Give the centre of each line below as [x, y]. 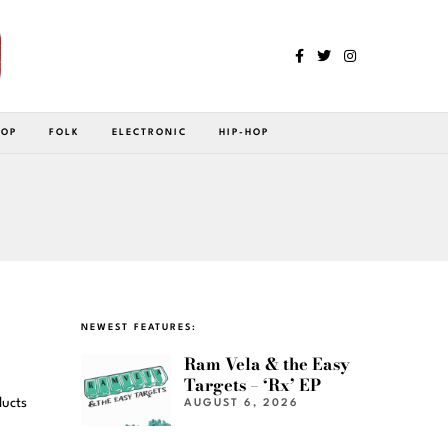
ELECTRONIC [149, 132]
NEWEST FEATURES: [139, 327]
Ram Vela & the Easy [267, 363]
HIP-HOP [244, 132]
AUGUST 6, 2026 [242, 403]
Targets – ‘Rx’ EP [253, 384]
